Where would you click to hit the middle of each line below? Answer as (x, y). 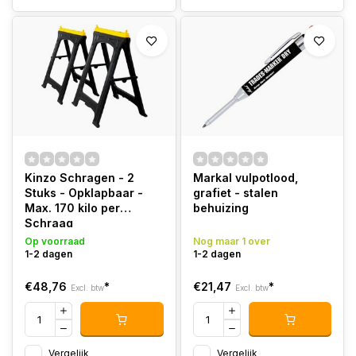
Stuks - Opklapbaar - (84, 193)
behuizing (221, 208)
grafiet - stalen (235, 193)
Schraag (49, 223)
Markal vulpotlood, (245, 178)
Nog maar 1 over (231, 241)
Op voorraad (55, 241)
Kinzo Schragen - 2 (79, 178)
